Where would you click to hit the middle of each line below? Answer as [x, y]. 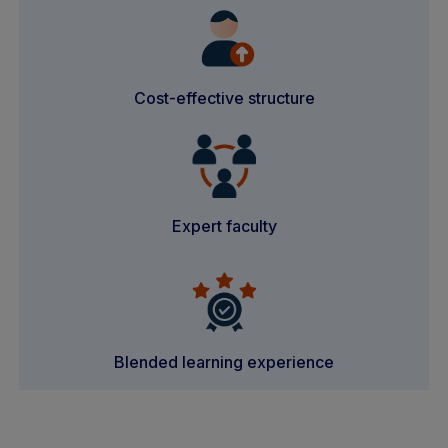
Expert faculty [224, 226]
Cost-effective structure [224, 98]
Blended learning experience [224, 362]
